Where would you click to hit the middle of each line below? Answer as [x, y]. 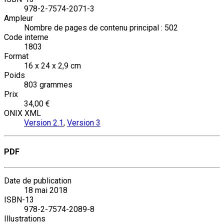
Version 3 [84, 122]
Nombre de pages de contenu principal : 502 [101, 27]
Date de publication [38, 181]
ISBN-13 [19, 200]
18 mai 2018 [46, 190]
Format [16, 56]
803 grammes [48, 84]
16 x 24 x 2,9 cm [52, 65]
